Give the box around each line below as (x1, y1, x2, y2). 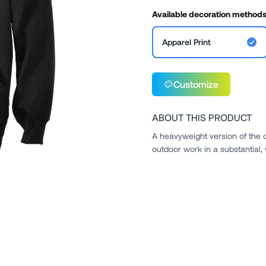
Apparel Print (162, 37, 211, 47)
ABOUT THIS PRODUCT (152, 112, 252, 123)
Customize (173, 78, 218, 90)
